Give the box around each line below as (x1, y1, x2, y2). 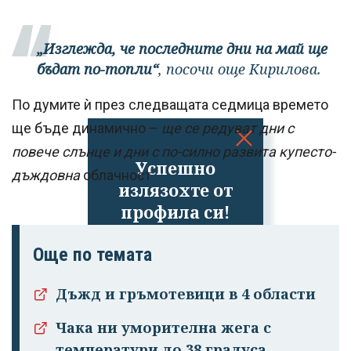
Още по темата (33, 244, 152, 266)
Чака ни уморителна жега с (56, 318, 271, 338)
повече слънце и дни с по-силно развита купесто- (12, 143, 335, 161)
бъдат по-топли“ (37, 60, 158, 79)
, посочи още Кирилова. (158, 60, 321, 79)
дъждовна (12, 167, 80, 184)
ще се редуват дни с (161, 120, 294, 137)
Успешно (136, 156, 215, 179)
